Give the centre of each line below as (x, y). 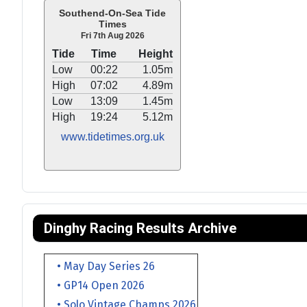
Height (156, 53)
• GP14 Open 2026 (95, 285)
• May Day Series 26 (100, 266)
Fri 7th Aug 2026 (112, 35)
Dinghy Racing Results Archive (140, 228)
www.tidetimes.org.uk (112, 136)
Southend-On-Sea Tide (112, 13)
